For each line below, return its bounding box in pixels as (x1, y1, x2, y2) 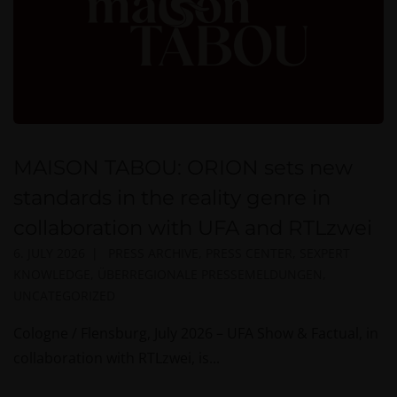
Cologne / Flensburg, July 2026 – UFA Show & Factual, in (13, 323, 378, 343)
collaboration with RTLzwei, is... (13, 347, 220, 368)
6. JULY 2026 (13, 244, 85, 261)
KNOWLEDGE (13, 265, 90, 283)
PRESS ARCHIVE (107, 244, 198, 261)
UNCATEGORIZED (13, 286, 115, 304)
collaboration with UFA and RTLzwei (13, 214, 372, 240)
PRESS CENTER (205, 244, 292, 261)
